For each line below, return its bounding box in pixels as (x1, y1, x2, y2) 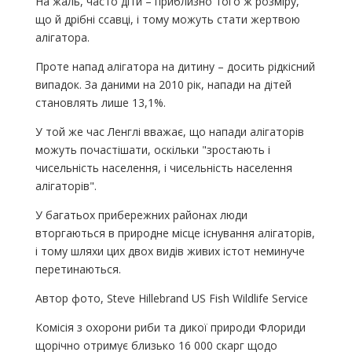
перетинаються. (35, 261, 121, 277)
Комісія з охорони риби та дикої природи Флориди (35, 319, 306, 335)
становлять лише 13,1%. (35, 94, 166, 110)
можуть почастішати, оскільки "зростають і (35, 141, 270, 157)
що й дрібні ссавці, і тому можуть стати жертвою (35, 11, 300, 27)
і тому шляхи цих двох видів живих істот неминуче (35, 243, 305, 258)
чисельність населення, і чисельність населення (35, 159, 292, 175)
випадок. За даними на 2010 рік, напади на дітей (35, 76, 291, 92)
